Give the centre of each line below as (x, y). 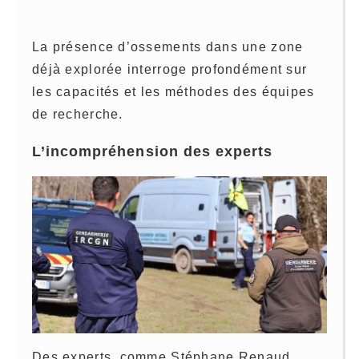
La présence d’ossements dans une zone (168, 46)
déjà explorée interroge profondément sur (170, 69)
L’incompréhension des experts (153, 151)
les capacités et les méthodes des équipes (173, 91)
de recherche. (78, 114)
